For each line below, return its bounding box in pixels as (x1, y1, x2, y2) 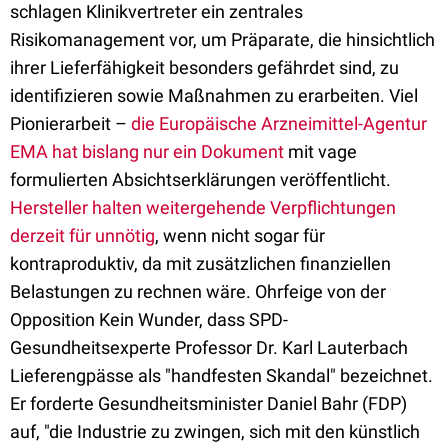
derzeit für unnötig (10, 225, 155, 246)
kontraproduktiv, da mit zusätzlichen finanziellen (10, 253, 391, 274)
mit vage (284, 141, 357, 162)
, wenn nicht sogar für (155, 225, 325, 246)
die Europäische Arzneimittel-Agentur (131, 113, 427, 134)
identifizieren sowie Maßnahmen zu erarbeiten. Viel (10, 85, 418, 106)
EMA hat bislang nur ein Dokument (10, 141, 284, 162)
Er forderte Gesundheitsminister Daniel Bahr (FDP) (10, 393, 407, 414)
